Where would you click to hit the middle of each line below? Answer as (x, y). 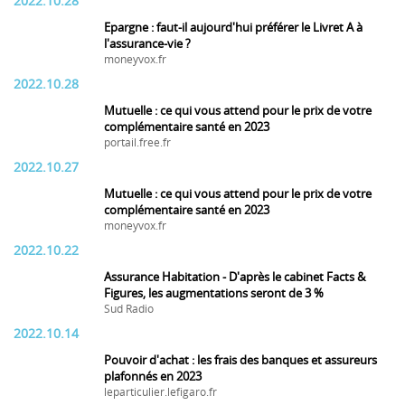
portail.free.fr (137, 143)
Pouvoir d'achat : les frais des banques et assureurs (240, 360)
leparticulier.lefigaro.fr (160, 392)
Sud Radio (129, 309)
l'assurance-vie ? (147, 44)
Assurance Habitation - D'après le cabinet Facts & (235, 277)
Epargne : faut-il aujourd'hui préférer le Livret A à (233, 28)
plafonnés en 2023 (153, 377)
